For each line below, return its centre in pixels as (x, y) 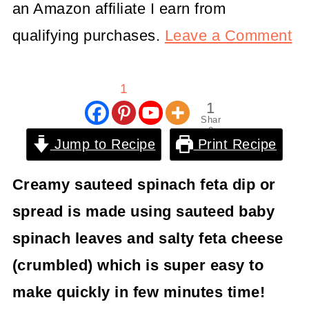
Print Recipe (235, 144)
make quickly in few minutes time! (139, 292)
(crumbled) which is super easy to (138, 265)
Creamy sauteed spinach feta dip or (144, 185)
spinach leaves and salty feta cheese (148, 238)
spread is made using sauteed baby (143, 211)
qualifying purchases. (88, 36)
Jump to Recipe (103, 144)
